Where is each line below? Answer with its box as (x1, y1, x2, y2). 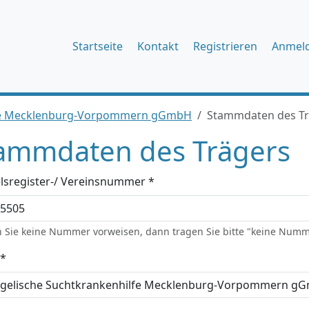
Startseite (72, 39, 123, 54)
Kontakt (137, 39, 179, 54)
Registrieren (193, 39, 257, 54)
